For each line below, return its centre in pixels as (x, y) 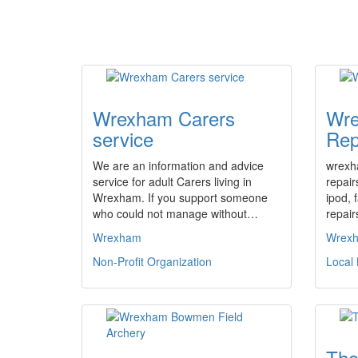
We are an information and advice (178, 165)
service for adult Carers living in (172, 181)
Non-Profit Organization (152, 261)
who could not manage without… (175, 213)
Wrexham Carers (164, 118)
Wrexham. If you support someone (180, 197)
